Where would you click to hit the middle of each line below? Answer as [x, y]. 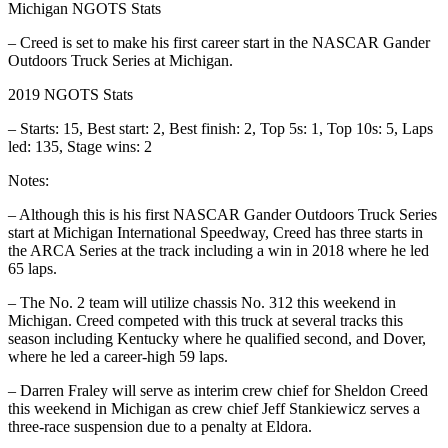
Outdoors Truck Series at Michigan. [120, 60]
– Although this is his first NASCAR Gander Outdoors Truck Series [222, 214]
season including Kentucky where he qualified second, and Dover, [217, 338]
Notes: [28, 180]
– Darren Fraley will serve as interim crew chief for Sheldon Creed [218, 390]
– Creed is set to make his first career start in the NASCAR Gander [219, 42]
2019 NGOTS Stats [70, 94]
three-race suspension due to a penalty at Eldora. [160, 426]
